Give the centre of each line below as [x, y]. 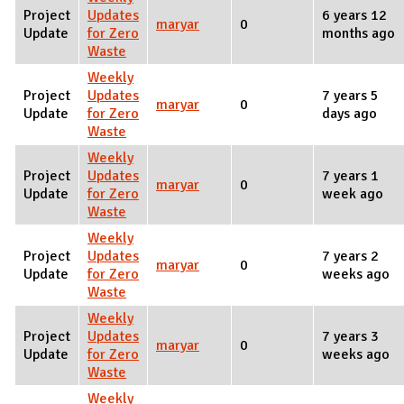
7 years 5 [350, 96]
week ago [353, 194]
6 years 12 [354, 16]
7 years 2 [350, 257]
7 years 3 [350, 337]
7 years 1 [350, 176]
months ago [358, 34]
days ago [349, 114]
